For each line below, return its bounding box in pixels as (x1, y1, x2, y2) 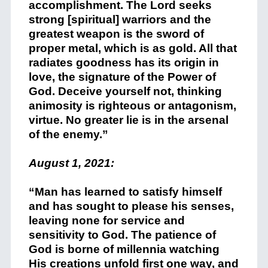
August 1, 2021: (28, 157, 114, 169)
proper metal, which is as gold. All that (28, 42, 237, 54)
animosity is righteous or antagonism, (28, 99, 236, 112)
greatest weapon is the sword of (28, 28, 204, 40)
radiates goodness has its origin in (28, 56, 219, 69)
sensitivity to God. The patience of (28, 229, 216, 241)
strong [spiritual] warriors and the (28, 13, 211, 26)
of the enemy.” (28, 128, 111, 141)
